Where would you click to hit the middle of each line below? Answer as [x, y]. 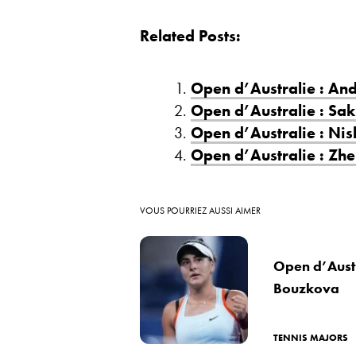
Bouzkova [306, 288]
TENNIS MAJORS [311, 338]
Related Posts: [190, 36]
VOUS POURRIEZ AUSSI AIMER [200, 211]
